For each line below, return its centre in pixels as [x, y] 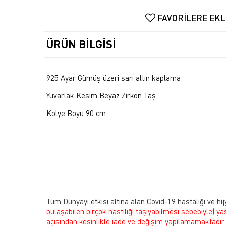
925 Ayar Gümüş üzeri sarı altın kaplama [114, 78]
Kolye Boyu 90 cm [76, 113]
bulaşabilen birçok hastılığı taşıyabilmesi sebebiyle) [130, 212]
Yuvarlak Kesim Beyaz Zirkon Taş [101, 96]
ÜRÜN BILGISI [81, 44]
